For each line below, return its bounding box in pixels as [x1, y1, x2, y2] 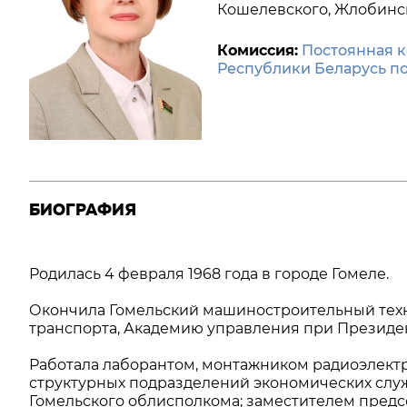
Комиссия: [217, 42, 298, 59]
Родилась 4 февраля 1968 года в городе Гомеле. [29, 265, 389, 283]
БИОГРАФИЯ [29, 200, 136, 220]
